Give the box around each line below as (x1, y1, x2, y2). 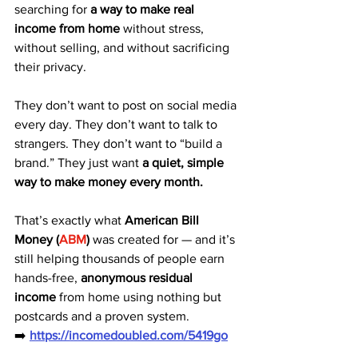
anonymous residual (81, 271, 196, 284)
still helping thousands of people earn (14, 252, 228, 265)
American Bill (125, 213, 202, 227)
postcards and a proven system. (14, 309, 189, 323)
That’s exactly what (14, 213, 125, 227)
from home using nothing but (56, 290, 225, 304)
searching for (14, 2, 90, 16)
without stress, (120, 22, 207, 35)
